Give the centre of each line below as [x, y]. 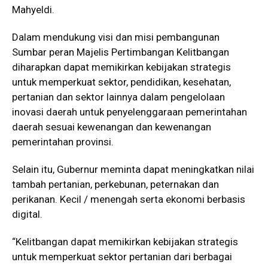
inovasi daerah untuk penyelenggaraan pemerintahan [130, 112]
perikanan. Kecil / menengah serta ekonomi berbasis [129, 199]
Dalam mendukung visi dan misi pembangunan [116, 37]
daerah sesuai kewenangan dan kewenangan [112, 127]
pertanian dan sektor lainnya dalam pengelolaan [118, 97]
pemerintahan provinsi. [63, 142]
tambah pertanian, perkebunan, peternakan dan [115, 184]
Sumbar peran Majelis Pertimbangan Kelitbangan [121, 52]
